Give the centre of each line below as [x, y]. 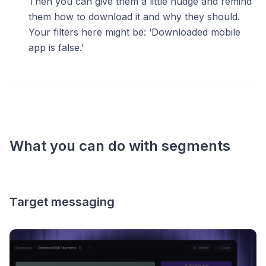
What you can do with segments [120, 146]
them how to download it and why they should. [134, 17]
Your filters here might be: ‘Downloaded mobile [134, 32]
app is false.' [56, 48]
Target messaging [62, 202]
